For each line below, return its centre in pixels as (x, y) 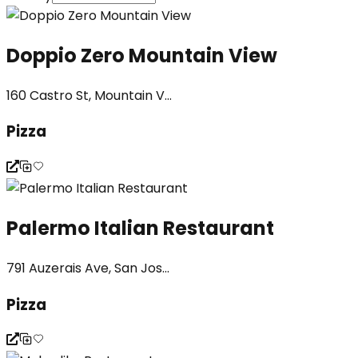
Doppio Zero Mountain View (142, 55)
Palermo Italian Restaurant (140, 228)
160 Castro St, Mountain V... (89, 95)
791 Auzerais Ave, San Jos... (88, 268)
